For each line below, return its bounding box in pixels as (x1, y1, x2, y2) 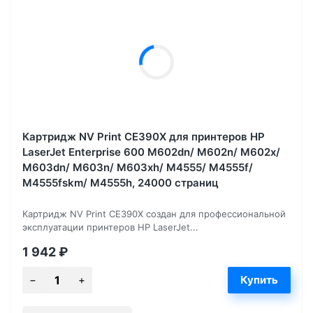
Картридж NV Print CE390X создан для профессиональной (22, 208, 286, 219)
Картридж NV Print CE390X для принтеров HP (22, 129, 265, 143)
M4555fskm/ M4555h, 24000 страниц (22, 175, 219, 189)
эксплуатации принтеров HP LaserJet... (22, 221, 198, 233)
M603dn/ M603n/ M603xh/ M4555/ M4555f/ (22, 160, 253, 174)
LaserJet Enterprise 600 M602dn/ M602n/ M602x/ (22, 145, 280, 159)
